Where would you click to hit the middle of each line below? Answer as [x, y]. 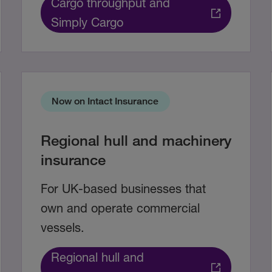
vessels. [62, 228]
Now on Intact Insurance [105, 101]
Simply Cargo [87, 22]
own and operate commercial [120, 208]
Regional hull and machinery [136, 140]
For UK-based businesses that [123, 189]
